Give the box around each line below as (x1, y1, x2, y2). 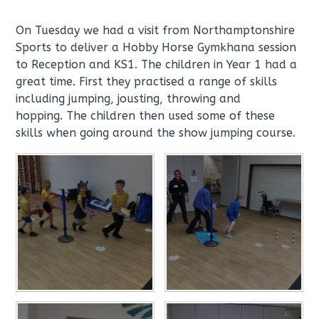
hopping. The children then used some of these (16, 108, 276, 122)
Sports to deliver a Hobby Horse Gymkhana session (16, 40, 297, 54)
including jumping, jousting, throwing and (16, 91, 241, 105)
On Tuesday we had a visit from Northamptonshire (16, 23, 296, 37)
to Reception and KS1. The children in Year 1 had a (16, 57, 298, 71)
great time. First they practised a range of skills (16, 74, 278, 88)
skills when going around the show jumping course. (16, 125, 300, 140)
